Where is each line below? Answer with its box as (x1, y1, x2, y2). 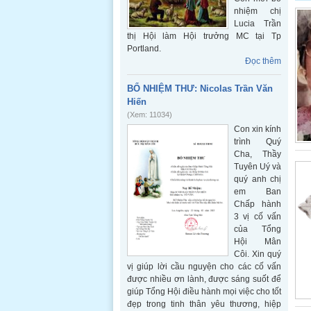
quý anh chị (234, 174, 281, 184)
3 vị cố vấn (234, 212, 281, 221)
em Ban (234, 187, 281, 196)
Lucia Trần (234, 19, 281, 28)
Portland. (127, 44, 161, 53)
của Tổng (234, 224, 281, 234)
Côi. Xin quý (234, 249, 281, 259)
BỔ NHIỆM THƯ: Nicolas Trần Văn (127, 83, 273, 94)
